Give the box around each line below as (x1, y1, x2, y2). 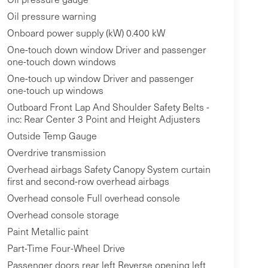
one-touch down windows (7, 55, 116, 68)
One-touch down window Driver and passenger (7, 43, 206, 56)
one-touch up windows (7, 84, 103, 97)
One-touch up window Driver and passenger (7, 72, 194, 85)
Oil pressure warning (7, 10, 96, 23)
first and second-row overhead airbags (7, 175, 169, 188)
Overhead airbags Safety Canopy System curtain (7, 163, 211, 176)
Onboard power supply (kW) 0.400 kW (7, 26, 165, 39)
